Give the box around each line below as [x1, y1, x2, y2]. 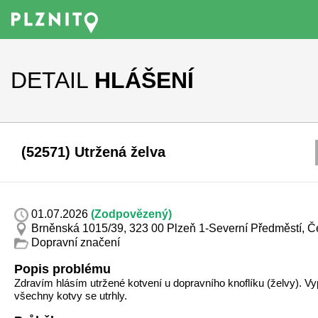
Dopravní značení [28, 236, 120, 249]
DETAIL [11, 67, 88, 93]
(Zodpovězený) [91, 208, 172, 221]
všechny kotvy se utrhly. [14, 290, 127, 302]
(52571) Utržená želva [21, 144, 165, 160]
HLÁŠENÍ [94, 67, 194, 93]
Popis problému [14, 262, 111, 276]
